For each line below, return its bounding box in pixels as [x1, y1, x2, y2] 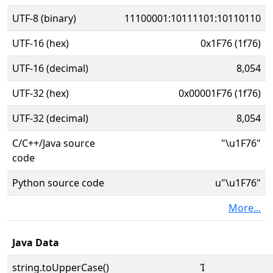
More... [229, 201, 261, 214]
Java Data [12, 236, 59, 249]
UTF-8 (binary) [12, 12, 76, 25]
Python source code [12, 176, 104, 190]
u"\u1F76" [215, 176, 261, 190]
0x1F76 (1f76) [200, 37, 261, 50]
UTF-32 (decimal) [12, 112, 88, 125]
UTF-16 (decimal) [12, 62, 88, 75]
